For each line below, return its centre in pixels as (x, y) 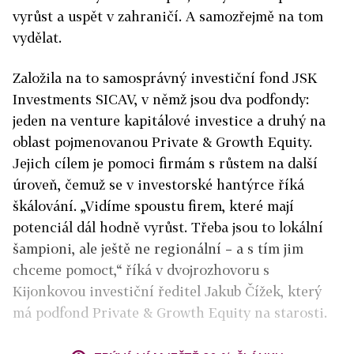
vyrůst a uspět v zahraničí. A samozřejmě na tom (168, 16)
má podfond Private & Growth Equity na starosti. (170, 313)
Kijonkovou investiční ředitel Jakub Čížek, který (167, 291)
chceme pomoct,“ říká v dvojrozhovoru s (141, 270)
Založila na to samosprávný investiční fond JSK (165, 78)
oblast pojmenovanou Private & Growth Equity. (162, 142)
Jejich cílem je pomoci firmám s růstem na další (165, 163)
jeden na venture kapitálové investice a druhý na (169, 121)
